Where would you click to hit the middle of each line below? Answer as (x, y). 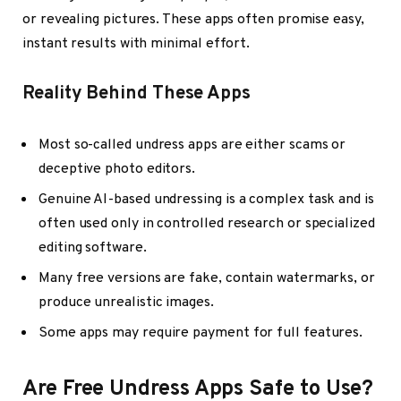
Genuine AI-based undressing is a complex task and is (206, 199)
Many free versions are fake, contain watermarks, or (207, 278)
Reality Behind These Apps (137, 94)
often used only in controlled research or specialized (207, 223)
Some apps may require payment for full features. (201, 333)
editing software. (93, 247)
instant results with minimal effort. (137, 43)
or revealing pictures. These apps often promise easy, (193, 19)
